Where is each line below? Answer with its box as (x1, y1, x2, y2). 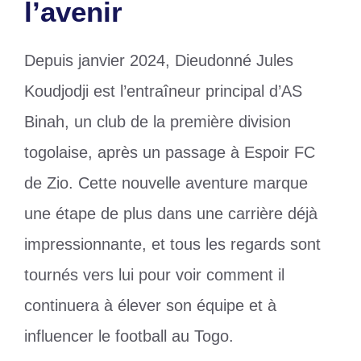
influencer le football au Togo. (24, 327, 234, 346)
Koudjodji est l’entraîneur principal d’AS (24, 82, 302, 101)
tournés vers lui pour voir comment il (24, 266, 284, 284)
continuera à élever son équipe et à (24, 297, 276, 315)
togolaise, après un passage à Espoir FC (24, 143, 315, 162)
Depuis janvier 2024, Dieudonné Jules (24, 52, 293, 70)
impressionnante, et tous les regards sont (24, 235, 321, 254)
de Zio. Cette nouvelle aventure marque (24, 174, 308, 193)
